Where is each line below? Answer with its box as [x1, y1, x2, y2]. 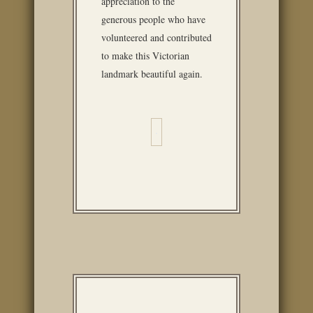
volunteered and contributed [101, 31, 212, 44]
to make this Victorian [101, 49, 189, 62]
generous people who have [101, 13, 205, 26]
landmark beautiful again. [101, 67, 203, 80]
